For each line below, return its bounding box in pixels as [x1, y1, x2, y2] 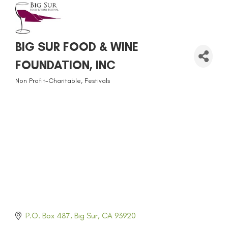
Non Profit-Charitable [15, 76, 81, 84]
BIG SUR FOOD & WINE [15, 39, 138, 54]
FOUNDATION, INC [15, 58, 116, 72]
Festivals [84, 76, 110, 84]
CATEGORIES [15, 84, 70, 94]
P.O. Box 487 [25, 211, 70, 221]
